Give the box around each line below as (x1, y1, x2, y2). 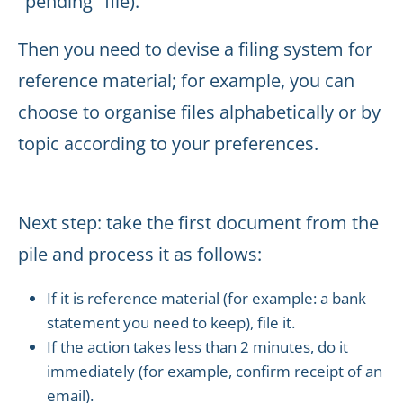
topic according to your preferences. (18, 131, 318, 156)
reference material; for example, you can (18, 68, 354, 93)
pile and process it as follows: (18, 242, 262, 266)
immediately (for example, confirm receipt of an (47, 361, 382, 381)
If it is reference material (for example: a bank (47, 288, 366, 309)
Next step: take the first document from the (18, 210, 379, 235)
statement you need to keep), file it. (47, 312, 295, 333)
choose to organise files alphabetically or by (18, 100, 381, 124)
